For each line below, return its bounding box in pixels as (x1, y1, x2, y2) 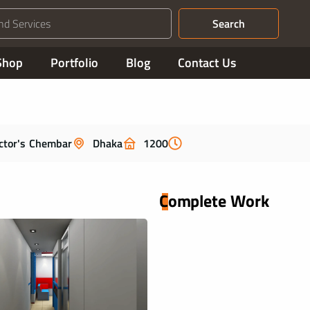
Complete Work (159, 188, 269, 213)
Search (212, 15, 245, 32)
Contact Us (178, 53, 236, 72)
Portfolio (51, 53, 98, 72)
